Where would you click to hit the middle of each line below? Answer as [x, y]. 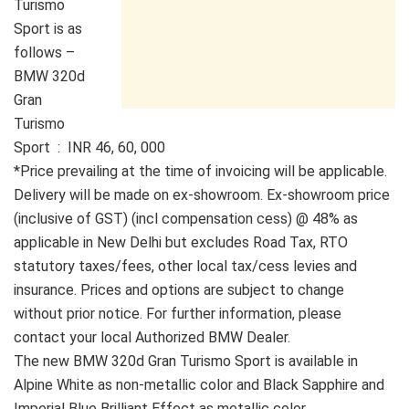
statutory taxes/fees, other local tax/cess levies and [185, 267]
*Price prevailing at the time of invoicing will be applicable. [200, 172]
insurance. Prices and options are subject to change [179, 290]
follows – [44, 53]
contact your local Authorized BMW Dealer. [152, 338]
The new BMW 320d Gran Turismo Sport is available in [186, 362]
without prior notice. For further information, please [178, 314]
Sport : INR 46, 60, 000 [89, 148]
